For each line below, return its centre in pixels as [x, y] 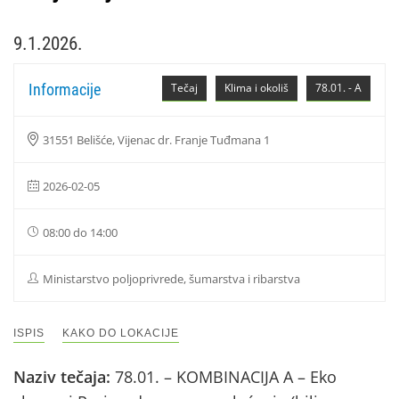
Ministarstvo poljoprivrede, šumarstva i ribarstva [171, 279]
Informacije [65, 90]
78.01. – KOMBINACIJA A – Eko [226, 377]
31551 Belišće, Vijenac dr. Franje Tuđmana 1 [156, 140]
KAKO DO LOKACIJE [121, 333]
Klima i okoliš [256, 88]
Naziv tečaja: [64, 377]
